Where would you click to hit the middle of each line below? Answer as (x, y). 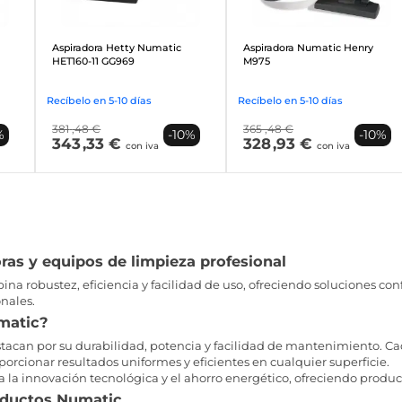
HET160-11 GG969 (94, 61)
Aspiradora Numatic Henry (309, 48)
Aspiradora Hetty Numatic (117, 48)
